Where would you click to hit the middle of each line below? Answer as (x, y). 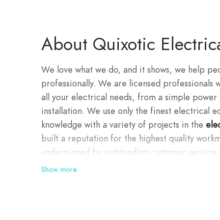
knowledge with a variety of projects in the (124, 124)
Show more (59, 169)
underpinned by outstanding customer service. (130, 152)
